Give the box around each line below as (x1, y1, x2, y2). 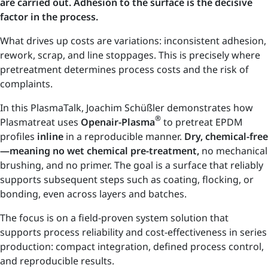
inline (37, 129, 63, 143)
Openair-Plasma (81, 115, 155, 129)
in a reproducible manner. (63, 129, 184, 143)
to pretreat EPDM (161, 115, 243, 129)
